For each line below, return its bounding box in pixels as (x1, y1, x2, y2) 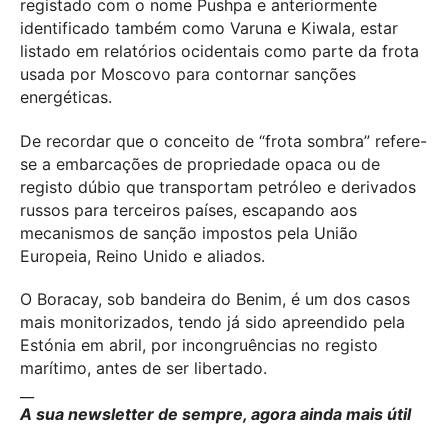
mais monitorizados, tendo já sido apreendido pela (20, 312, 405, 333)
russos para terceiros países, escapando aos (20, 199, 357, 220)
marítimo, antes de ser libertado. (20, 358, 267, 379)
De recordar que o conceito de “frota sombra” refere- (20, 130, 427, 151)
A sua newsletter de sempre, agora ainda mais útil (20, 404, 411, 425)
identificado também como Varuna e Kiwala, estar (20, 17, 398, 38)
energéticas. (20, 86, 112, 107)
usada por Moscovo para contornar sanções (20, 63, 356, 84)
